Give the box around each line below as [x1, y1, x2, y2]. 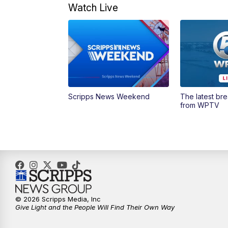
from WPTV [180, 101, 219, 110]
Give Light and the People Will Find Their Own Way [15, 203, 175, 212]
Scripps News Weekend [68, 92, 150, 101]
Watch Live [68, 2, 119, 14]
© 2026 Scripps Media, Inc [15, 195, 101, 204]
